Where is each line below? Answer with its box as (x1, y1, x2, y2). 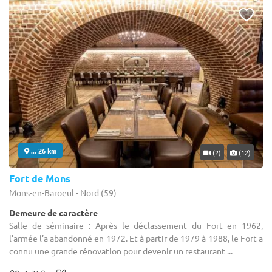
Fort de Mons (9, 171, 70, 185)
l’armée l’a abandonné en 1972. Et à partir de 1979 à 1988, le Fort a (9, 232, 263, 243)
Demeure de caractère (9, 206, 98, 218)
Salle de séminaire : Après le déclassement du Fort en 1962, (9, 219, 263, 231)
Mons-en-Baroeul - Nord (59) (9, 186, 117, 198)
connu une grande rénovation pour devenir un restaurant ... (9, 245, 233, 256)
